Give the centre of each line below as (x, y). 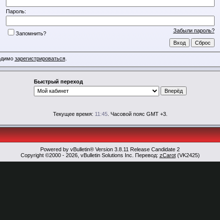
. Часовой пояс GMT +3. (137, 114)
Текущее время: (74, 114)
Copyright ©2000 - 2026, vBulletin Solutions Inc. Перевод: (90, 155)
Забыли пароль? (194, 30)
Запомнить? (31, 33)
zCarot (167, 155)
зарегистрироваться (40, 59)
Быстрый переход (58, 82)
